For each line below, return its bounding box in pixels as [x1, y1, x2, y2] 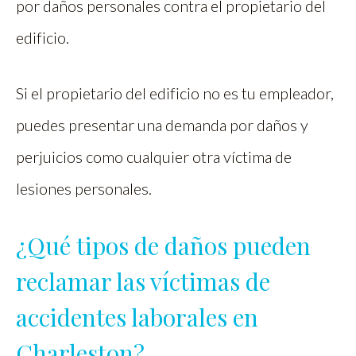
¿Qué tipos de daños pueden [16, 230, 311, 262]
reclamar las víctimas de [16, 265, 270, 298]
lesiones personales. [16, 179, 152, 199]
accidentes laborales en [16, 301, 258, 334]
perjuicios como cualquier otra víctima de [16, 147, 292, 167]
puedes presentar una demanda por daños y [16, 115, 308, 135]
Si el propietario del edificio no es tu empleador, [16, 83, 334, 103]
